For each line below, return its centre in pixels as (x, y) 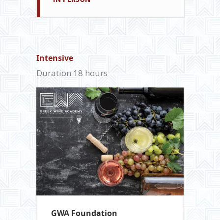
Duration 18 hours (72, 73)
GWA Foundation (84, 213)
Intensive (55, 58)
